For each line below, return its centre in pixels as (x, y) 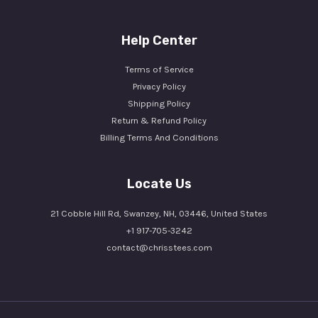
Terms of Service (159, 70)
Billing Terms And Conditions (159, 138)
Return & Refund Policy (159, 121)
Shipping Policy (159, 104)
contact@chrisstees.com (159, 247)
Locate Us (159, 184)
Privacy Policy (159, 87)
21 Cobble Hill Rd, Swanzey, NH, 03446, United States (159, 213)
